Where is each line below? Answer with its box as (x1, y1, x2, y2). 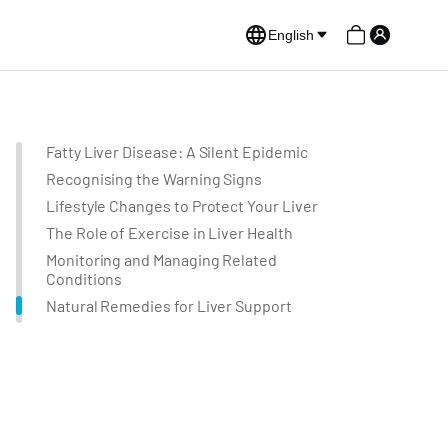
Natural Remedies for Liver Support (46, 296, 292, 315)
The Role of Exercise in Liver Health (46, 223, 293, 242)
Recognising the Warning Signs (46, 169, 263, 188)
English (268, 27, 314, 43)
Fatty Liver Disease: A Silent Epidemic (46, 142, 308, 161)
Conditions (46, 269, 123, 288)
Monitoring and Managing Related (46, 250, 278, 269)
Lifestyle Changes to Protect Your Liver (46, 196, 318, 215)
